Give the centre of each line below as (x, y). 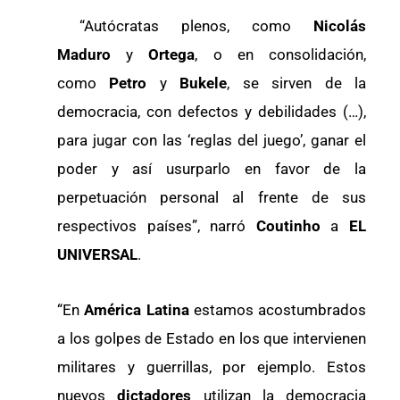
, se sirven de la (297, 83)
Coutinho (293, 225)
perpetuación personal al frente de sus (212, 197)
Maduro (84, 54)
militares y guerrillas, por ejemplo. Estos (212, 367)
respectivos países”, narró (157, 225)
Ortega (172, 54)
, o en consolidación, (281, 54)
